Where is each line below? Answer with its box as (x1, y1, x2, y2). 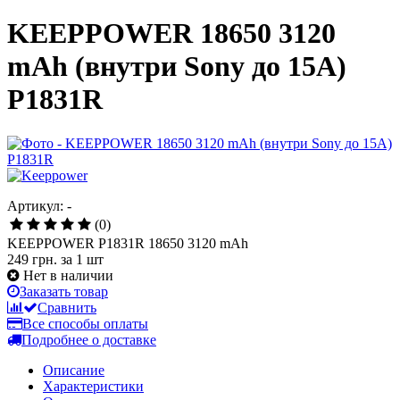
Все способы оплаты (22, 315, 148, 331)
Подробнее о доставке (21, 331, 156, 347)
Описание (43, 362, 104, 378)
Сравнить (37, 299, 96, 315)
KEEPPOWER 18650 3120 (7, 17, 336, 50)
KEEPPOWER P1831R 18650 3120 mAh (7, 235, 248, 251)
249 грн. (7, 251, 61, 267)
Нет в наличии (23, 267, 113, 283)
